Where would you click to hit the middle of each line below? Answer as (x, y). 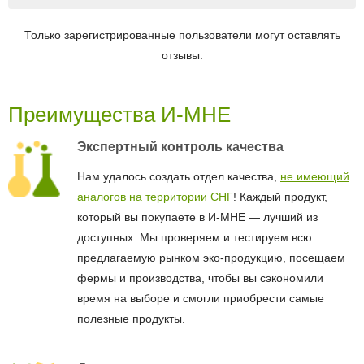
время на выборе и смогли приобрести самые (201, 299)
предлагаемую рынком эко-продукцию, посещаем (211, 258)
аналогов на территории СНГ (155, 197)
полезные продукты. (131, 319)
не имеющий (315, 177)
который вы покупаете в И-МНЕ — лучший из (197, 217)
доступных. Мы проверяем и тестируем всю (195, 238)
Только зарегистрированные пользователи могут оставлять (182, 35)
